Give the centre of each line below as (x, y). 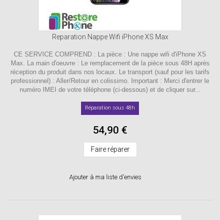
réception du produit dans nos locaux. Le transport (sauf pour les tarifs (110, 72)
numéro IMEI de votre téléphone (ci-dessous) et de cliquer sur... (110, 89)
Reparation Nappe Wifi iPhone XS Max (110, 37)
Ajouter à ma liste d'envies (105, 177)
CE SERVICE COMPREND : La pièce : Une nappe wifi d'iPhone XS (110, 54)
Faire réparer (110, 149)
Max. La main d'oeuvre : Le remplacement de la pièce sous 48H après (110, 63)
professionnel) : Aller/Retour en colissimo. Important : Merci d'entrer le (110, 81)
